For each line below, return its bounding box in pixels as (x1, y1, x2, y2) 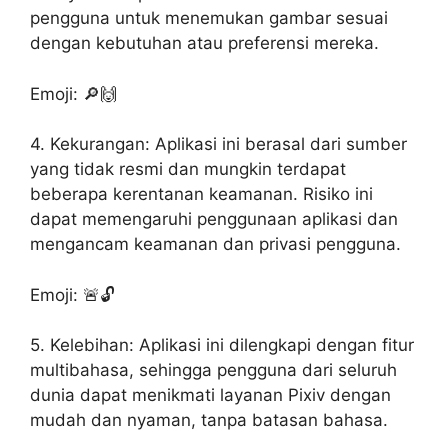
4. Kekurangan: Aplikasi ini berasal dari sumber (30, 134, 407, 154)
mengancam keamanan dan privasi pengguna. (30, 234, 401, 254)
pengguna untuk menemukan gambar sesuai (30, 8, 388, 28)
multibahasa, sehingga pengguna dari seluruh (30, 360, 397, 380)
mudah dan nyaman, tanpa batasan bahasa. (30, 410, 388, 430)
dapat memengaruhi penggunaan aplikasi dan (30, 209, 398, 229)
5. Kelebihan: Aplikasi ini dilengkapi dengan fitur (30, 335, 414, 355)
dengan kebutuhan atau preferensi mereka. (30, 33, 379, 53)
